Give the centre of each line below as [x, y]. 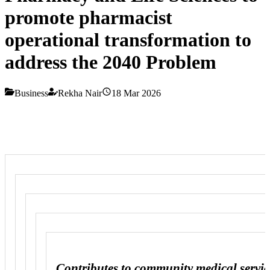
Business [31, 93]
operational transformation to [128, 40]
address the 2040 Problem [111, 62]
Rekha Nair [80, 93]
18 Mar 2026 [136, 93]
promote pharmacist [89, 18]
